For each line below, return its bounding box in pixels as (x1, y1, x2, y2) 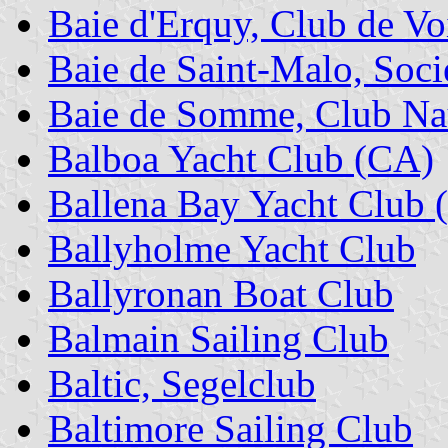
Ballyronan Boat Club (48, 272, 394, 316)
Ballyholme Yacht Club (48, 227, 416, 271)
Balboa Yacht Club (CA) (48, 137, 434, 181)
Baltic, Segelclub (48, 362, 316, 406)
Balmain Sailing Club (48, 317, 389, 361)
